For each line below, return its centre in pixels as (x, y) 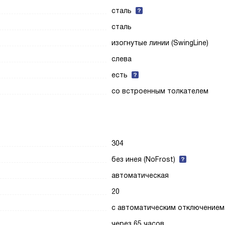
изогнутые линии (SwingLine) (160, 43)
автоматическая (140, 175)
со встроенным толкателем (160, 91)
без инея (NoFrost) (144, 159)
